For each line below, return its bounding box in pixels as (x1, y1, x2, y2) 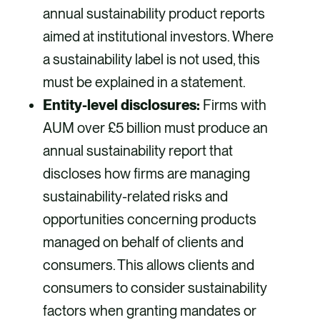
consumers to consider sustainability (43, 279, 267, 297)
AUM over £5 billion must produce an (43, 119, 268, 137)
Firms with (203, 96, 266, 114)
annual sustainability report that (43, 142, 233, 160)
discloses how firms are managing (43, 165, 250, 183)
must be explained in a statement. (43, 74, 246, 91)
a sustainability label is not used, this (43, 51, 260, 69)
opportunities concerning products (43, 211, 256, 229)
